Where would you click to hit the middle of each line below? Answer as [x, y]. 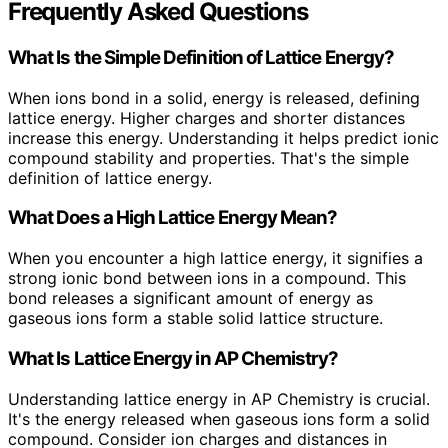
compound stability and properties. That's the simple [208, 157]
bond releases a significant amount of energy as [190, 298]
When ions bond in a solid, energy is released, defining [214, 97]
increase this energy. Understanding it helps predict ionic [223, 137]
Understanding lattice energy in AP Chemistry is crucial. [219, 398]
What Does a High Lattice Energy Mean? [173, 218]
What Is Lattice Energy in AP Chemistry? [173, 358]
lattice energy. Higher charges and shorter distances [206, 117]
